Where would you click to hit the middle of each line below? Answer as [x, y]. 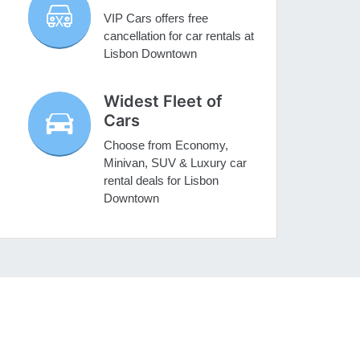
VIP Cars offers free [156, 18]
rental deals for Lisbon [162, 181]
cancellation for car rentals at [179, 36]
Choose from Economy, [166, 145]
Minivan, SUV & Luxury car [176, 163]
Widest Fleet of [164, 102]
